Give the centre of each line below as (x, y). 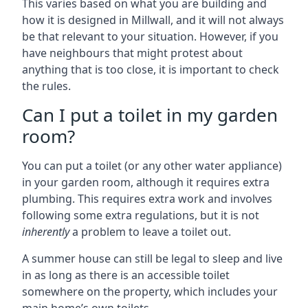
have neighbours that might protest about (132, 53)
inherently (46, 232)
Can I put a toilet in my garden (150, 115)
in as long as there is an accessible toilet (126, 275)
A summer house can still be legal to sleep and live (152, 258)
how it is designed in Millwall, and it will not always (153, 20)
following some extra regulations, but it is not (141, 215)
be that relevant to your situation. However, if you (150, 36)
